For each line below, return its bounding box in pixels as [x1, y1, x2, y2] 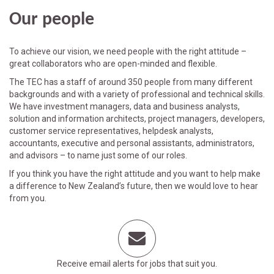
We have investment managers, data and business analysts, [9, 102, 240, 112]
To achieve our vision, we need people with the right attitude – [9, 46, 246, 57]
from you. [9, 193, 46, 204]
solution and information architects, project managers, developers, [9, 114, 265, 124]
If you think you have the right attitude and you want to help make [9, 169, 261, 179]
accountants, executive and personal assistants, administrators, [9, 138, 254, 149]
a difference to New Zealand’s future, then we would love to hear [9, 181, 258, 191]
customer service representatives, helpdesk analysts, [9, 126, 213, 136]
